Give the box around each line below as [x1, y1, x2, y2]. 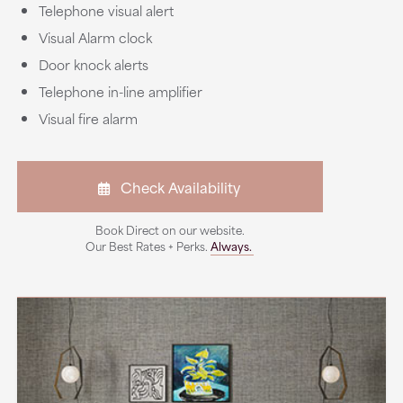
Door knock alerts [38, 54, 148, 75]
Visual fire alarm [38, 108, 138, 129]
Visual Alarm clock [38, 27, 152, 48]
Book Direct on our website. [94, 220, 245, 238]
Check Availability [109, 175, 240, 198]
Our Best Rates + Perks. [85, 237, 211, 255]
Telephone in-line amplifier [38, 81, 202, 102]
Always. [210, 237, 253, 255]
